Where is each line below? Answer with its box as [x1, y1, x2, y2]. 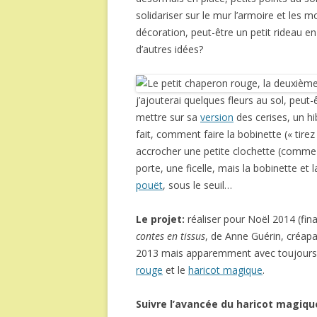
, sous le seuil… [163, 178, 232, 192]
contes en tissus [136, 229, 205, 243]
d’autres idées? [136, 42, 203, 56]
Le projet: [136, 212, 188, 226]
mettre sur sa [136, 110, 200, 124]
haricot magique [188, 263, 263, 277]
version [200, 110, 234, 124]
